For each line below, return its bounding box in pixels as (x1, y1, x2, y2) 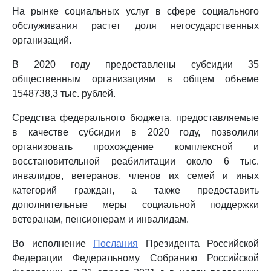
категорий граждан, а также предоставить (12, 185, 259, 195)
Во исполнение (12, 238, 93, 249)
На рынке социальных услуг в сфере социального (12, 6, 259, 16)
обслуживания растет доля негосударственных (12, 21, 259, 31)
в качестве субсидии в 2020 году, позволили (12, 127, 259, 137)
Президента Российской (138, 238, 259, 249)
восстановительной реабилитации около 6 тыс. (12, 156, 259, 166)
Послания (93, 238, 138, 249)
